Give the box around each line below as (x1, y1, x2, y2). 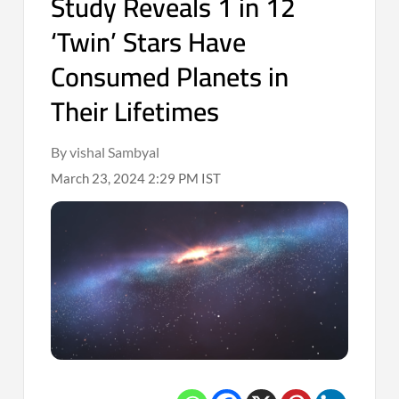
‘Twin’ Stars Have (51, 16, 247, 67)
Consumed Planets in (51, 51, 289, 102)
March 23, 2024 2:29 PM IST (51, 169, 222, 186)
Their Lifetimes (51, 85, 220, 136)
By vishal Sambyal (51, 142, 160, 160)
